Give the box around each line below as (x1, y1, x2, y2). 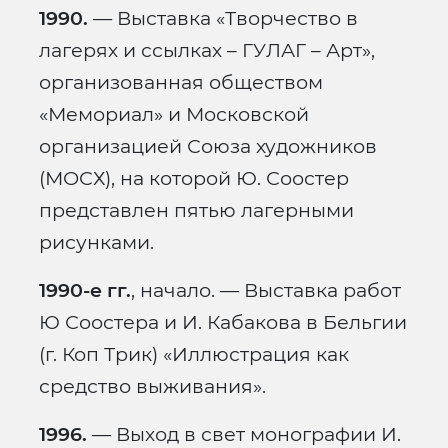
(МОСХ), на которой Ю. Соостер (39, 166, 349, 191)
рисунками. (39, 230, 154, 255)
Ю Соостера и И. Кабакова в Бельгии (39, 310, 407, 335)
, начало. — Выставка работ (131, 278, 401, 303)
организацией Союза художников (39, 134, 377, 159)
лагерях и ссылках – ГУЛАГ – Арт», (39, 38, 375, 63)
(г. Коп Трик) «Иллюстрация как (39, 342, 349, 367)
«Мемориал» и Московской (39, 102, 309, 127)
